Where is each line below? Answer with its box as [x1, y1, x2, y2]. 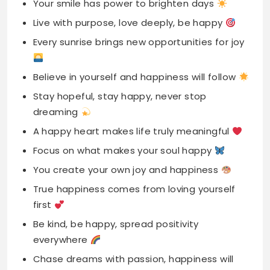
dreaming [33, 39, 81, 52]
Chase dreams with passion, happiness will [33, 186, 234, 199]
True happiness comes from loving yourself [33, 116, 236, 130]
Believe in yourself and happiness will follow [33, 4, 239, 17]
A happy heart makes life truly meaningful [33, 58, 233, 72]
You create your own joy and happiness [33, 97, 221, 110]
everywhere [33, 167, 90, 180]
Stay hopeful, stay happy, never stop [33, 24, 207, 37]
